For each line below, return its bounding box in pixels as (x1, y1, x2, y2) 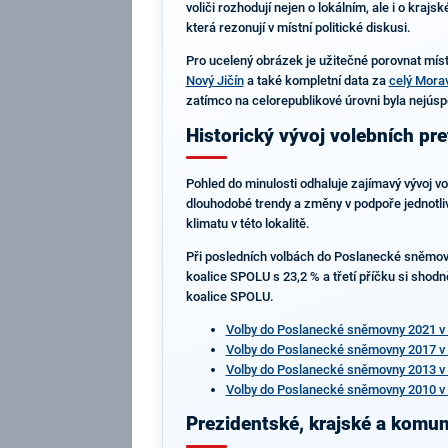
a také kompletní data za (243, 72, 389, 88)
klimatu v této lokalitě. (185, 216, 310, 232)
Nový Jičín (185, 72, 244, 88)
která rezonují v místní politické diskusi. (185, 20, 411, 36)
